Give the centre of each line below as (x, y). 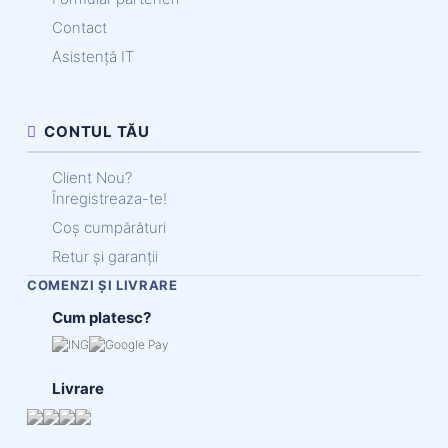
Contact (79, 27)
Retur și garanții (105, 256)
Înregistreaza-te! (109, 198)
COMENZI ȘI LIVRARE (102, 284)
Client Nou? (92, 177)
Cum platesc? (101, 317)
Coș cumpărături (109, 227)
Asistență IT (93, 56)
